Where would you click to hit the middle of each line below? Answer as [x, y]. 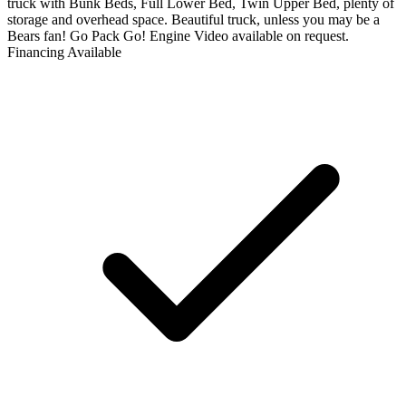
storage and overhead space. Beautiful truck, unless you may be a [193, 19]
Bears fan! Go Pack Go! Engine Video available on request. [178, 35]
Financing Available [64, 52]
